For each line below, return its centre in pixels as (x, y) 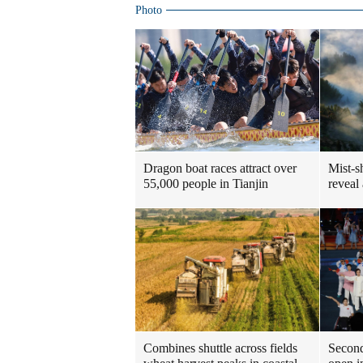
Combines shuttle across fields (220, 348)
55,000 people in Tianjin (206, 184)
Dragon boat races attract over (220, 169)
